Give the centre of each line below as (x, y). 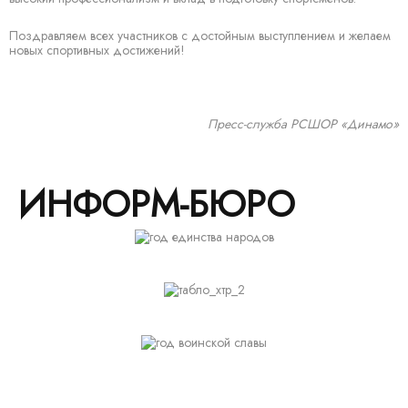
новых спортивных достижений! (97, 50)
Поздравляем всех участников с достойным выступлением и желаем (200, 35)
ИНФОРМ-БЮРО (157, 204)
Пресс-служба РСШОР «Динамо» (303, 123)
